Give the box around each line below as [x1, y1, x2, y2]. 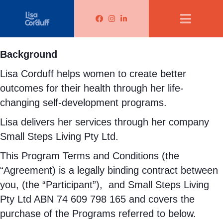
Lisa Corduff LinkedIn [120, 16, 215, 27]
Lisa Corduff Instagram [108, 16, 210, 27]
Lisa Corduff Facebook [95, 16, 196, 27]
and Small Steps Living [109, 179, 209, 190]
